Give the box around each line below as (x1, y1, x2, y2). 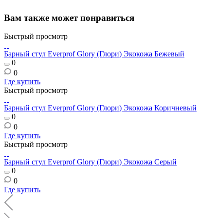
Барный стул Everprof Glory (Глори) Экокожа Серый (4, 158, 177, 166)
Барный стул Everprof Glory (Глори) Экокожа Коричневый (4, 104, 197, 112)
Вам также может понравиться (4, 12, 134, 23)
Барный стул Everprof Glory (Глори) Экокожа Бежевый (4, 50, 184, 58)
